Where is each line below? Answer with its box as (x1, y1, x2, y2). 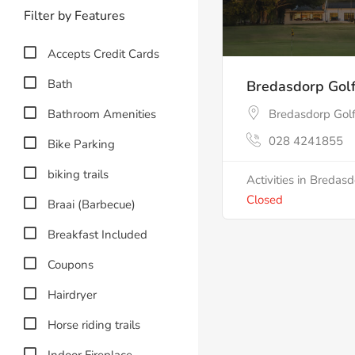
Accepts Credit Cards (48, 46, 159, 62)
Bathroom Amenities (48, 106, 156, 122)
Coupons (48, 257, 94, 273)
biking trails (48, 166, 109, 182)
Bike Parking (48, 136, 115, 152)
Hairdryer (48, 287, 97, 303)
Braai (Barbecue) (48, 197, 136, 212)
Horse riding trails (48, 317, 140, 333)
